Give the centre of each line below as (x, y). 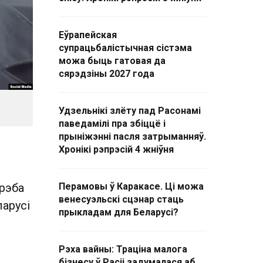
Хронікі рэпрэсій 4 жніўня (116, 149)
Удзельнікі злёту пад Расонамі (130, 111)
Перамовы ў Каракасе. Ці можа (131, 186)
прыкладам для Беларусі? (119, 212)
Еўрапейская (88, 35)
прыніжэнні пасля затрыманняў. (132, 136)
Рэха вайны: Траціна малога (123, 249)
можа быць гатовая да (112, 61)
